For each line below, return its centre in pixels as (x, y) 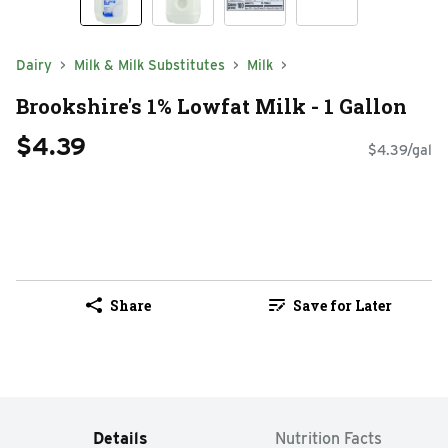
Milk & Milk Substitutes (149, 65)
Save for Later (342, 305)
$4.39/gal (400, 150)
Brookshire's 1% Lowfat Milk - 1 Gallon (211, 105)
